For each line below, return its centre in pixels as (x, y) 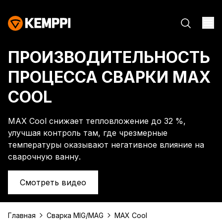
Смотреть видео (53, 182)
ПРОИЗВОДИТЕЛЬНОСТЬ (109, 57)
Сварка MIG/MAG (75, 215)
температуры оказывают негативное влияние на (106, 145)
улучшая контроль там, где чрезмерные (88, 133)
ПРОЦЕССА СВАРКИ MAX (109, 77)
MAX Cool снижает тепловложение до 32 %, (97, 121)
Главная (22, 215)
